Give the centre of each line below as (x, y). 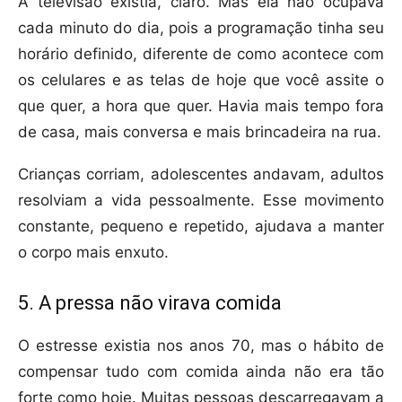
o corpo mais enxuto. (93, 253)
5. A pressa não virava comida (150, 303)
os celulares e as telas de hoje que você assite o (201, 80)
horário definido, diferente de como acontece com (201, 54)
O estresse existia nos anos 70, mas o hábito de (201, 346)
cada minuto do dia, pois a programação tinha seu (201, 28)
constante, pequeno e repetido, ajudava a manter (201, 227)
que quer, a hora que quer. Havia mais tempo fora (201, 106)
